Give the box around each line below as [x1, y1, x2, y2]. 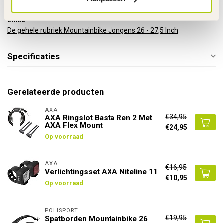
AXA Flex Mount [45, 120, 103, 130]
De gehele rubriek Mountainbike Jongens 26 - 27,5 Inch [7, 26, 178, 34]
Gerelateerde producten [7, 86, 104, 97]
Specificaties [7, 51, 60, 61]
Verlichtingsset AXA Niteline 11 [45, 167, 158, 177]
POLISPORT [45, 207, 78, 214]
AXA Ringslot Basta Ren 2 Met [45, 113, 152, 122]
